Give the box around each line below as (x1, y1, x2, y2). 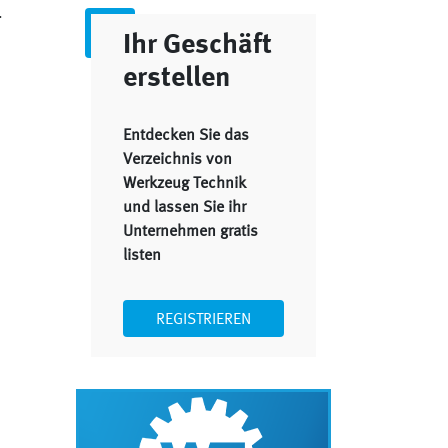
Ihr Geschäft (123, 31, 272, 60)
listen (123, 247, 161, 264)
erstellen (123, 64, 231, 93)
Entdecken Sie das (123, 127, 249, 144)
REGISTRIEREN (156, 312, 251, 329)
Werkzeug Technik (123, 175, 246, 192)
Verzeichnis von (123, 151, 232, 168)
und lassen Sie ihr (123, 199, 246, 216)
